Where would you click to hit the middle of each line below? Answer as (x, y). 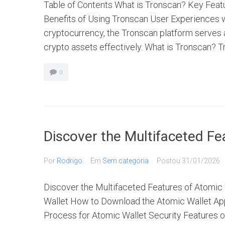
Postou (169, 161)
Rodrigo (70, 161)
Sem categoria (126, 161)
